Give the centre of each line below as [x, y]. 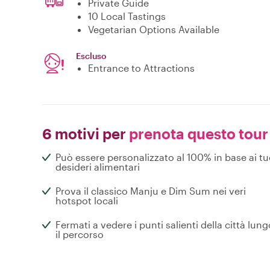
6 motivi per [84, 134]
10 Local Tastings [127, 16]
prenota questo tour [197, 134]
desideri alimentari [98, 167]
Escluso [91, 56]
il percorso [80, 234]
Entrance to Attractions [141, 68]
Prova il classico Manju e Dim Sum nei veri [151, 191]
